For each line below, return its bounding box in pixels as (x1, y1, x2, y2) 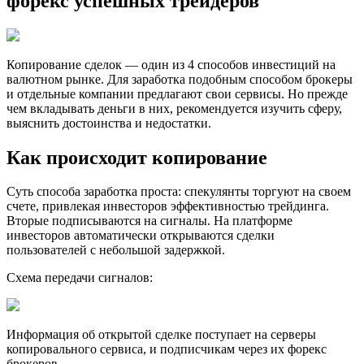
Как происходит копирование (6, 146, 267, 168)
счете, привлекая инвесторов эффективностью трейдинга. (6, 199, 329, 214)
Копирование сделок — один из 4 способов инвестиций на (6, 57, 336, 71)
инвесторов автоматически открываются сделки (6, 228, 275, 243)
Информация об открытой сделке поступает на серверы (6, 327, 316, 342)
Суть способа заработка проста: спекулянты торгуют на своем (6, 184, 351, 199)
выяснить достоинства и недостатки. (6, 115, 211, 130)
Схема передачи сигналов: (6, 271, 153, 285)
